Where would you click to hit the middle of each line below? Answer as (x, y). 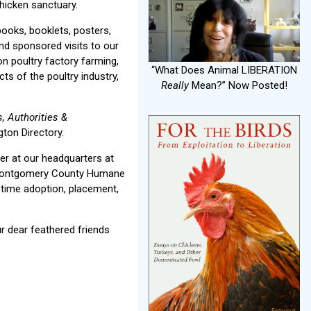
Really (175, 85)
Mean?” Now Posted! (238, 85)
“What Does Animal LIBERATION (224, 70)
